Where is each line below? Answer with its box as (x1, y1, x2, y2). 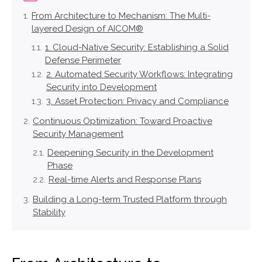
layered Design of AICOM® (32, 23, 143, 34)
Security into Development (46, 82, 157, 92)
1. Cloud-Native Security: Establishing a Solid (45, 42, 229, 53)
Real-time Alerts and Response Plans (49, 174, 201, 185)
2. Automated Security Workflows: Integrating (46, 69, 233, 80)
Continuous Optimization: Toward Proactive (33, 116, 212, 126)
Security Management (33, 129, 123, 139)
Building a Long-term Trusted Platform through (33, 194, 227, 205)
